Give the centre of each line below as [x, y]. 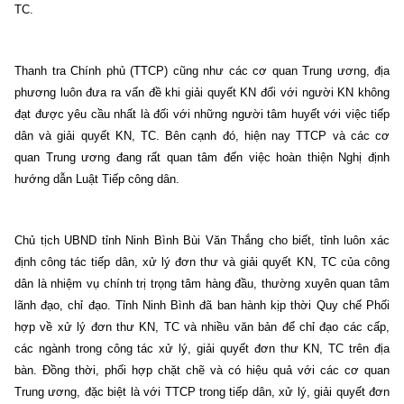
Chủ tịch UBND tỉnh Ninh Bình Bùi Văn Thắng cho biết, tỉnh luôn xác [202, 240]
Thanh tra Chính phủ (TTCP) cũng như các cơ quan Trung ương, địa [202, 70]
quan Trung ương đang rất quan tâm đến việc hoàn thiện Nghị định [202, 157]
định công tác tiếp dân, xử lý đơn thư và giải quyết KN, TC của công [202, 262]
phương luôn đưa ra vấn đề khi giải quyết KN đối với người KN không [202, 92]
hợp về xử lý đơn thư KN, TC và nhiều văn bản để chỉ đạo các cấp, [202, 326]
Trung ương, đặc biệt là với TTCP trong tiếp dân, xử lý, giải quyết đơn [202, 391]
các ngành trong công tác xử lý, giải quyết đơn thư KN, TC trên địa [202, 348]
